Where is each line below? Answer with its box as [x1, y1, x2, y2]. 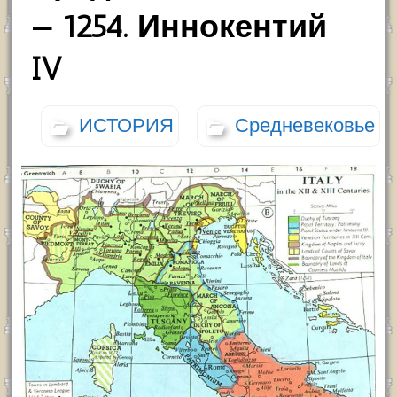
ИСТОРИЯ [78, 113, 174, 138]
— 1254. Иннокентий [30, 7, 328, 46]
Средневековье [234, 113, 375, 138]
